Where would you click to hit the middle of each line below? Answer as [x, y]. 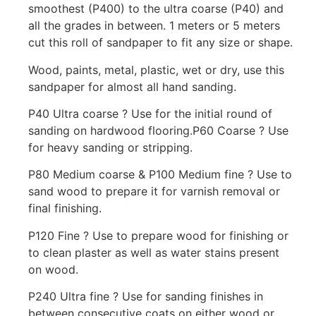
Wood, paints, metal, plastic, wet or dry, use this [156, 69]
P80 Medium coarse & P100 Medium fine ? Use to [160, 175]
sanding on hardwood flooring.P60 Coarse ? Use [158, 130]
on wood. [53, 269]
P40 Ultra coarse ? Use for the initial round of [150, 113]
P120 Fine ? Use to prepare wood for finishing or [158, 235]
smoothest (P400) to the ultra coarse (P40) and [156, 9]
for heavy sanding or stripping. [110, 147]
